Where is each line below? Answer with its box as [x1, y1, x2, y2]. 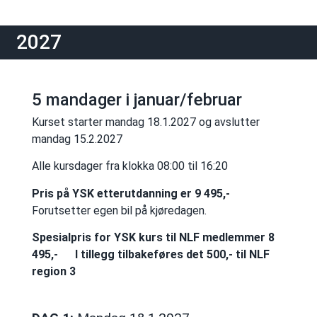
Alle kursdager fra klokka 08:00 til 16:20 [31, 159, 228, 173]
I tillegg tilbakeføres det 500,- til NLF [74, 248, 270, 262]
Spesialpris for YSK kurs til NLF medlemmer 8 [31, 231, 275, 245]
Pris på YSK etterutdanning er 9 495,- [31, 186, 230, 200]
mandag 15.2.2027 [31, 132, 122, 146]
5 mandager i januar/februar [31, 90, 242, 110]
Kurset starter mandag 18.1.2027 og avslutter [31, 115, 260, 129]
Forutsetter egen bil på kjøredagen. [31, 203, 207, 217]
